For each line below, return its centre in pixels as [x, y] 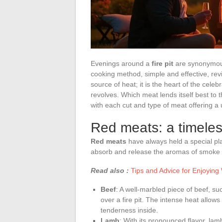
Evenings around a [121, 63]
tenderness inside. [129, 210]
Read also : [110, 170]
